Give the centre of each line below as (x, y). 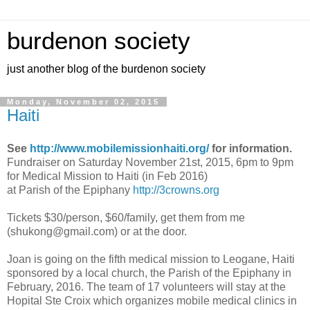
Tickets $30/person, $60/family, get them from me (126, 217)
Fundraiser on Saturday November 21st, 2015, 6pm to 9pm (150, 162)
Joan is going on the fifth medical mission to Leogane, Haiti (151, 259)
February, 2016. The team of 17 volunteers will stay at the (146, 286)
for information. (250, 148)
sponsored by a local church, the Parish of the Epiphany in (149, 273)
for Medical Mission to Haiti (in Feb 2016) (107, 176)
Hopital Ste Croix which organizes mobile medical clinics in (152, 300)
